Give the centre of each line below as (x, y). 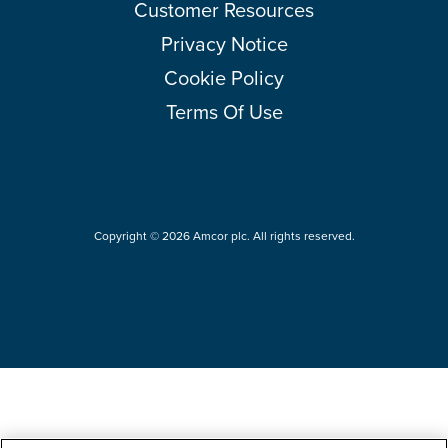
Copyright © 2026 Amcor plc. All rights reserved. (224, 235)
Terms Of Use (224, 111)
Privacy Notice (224, 43)
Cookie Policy (224, 77)
